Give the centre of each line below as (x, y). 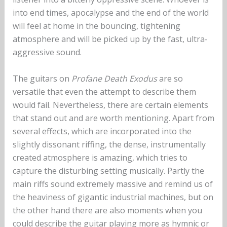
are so (170, 79)
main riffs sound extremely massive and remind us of (112, 184)
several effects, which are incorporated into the (102, 131)
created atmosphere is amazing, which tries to (100, 158)
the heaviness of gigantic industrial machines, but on (113, 197)
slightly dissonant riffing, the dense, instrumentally (109, 145)
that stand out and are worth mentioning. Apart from (113, 118)
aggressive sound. (47, 52)
